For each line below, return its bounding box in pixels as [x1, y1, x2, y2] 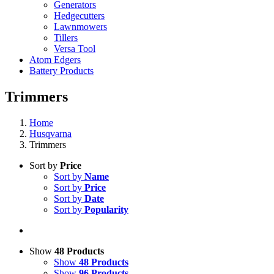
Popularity [84, 204, 128, 215]
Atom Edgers [29, 54, 81, 65]
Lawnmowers [54, 21, 107, 32]
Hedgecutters [54, 10, 105, 21]
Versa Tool [54, 43, 95, 54]
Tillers [54, 32, 78, 43]
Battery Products [29, 65, 94, 76]
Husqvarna [29, 128, 72, 139]
